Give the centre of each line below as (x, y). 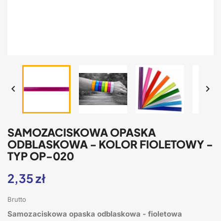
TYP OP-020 (41, 156)
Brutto (17, 199)
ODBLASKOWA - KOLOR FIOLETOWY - (110, 144)
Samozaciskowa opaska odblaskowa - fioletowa (95, 214)
